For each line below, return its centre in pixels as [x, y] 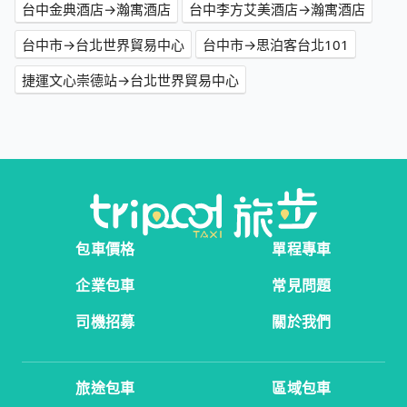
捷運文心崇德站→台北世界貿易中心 [130, 80]
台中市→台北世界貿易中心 [103, 45]
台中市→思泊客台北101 [276, 45]
